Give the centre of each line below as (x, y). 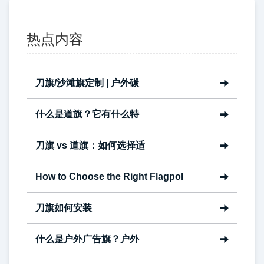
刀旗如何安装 (64, 208)
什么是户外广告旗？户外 (87, 239)
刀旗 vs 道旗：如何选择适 (90, 146)
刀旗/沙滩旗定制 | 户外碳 (87, 83)
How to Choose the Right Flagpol (109, 177)
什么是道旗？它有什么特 (87, 114)
